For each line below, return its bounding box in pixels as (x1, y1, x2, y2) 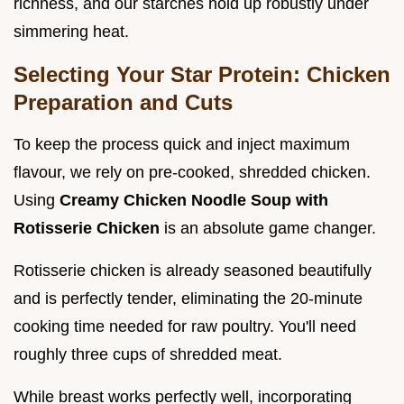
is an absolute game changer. (164, 219, 376, 238)
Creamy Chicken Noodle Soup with (60, 191, 328, 210)
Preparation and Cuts (14, 90, 233, 115)
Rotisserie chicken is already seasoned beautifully (14, 262, 372, 280)
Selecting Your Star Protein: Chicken (14, 62, 390, 87)
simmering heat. (14, 23, 129, 41)
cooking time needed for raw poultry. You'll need (14, 317, 356, 336)
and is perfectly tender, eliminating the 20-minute (14, 289, 363, 308)
